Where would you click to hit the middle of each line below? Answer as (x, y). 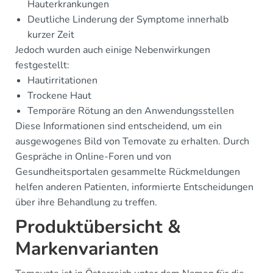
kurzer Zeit (51, 35)
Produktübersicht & (98, 227)
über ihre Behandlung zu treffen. (86, 203)
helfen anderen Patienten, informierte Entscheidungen (134, 187)
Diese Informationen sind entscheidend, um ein (119, 126)
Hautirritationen (62, 81)
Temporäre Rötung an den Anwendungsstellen (131, 111)
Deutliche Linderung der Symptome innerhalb (128, 20)
